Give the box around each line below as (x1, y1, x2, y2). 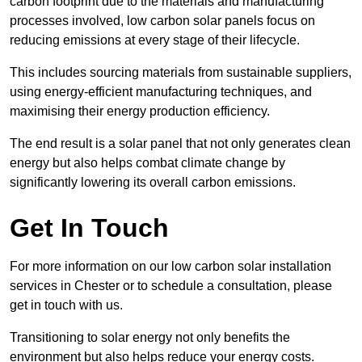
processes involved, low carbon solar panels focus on (10, 13, 315, 27)
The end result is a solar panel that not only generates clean (10, 136, 351, 150)
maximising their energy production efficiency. (10, 103, 270, 118)
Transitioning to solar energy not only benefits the (10, 330, 290, 344)
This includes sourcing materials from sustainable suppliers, (10, 65, 351, 79)
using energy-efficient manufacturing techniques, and (10, 84, 312, 99)
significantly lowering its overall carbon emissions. (10, 175, 296, 189)
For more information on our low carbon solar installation (10, 259, 331, 273)
